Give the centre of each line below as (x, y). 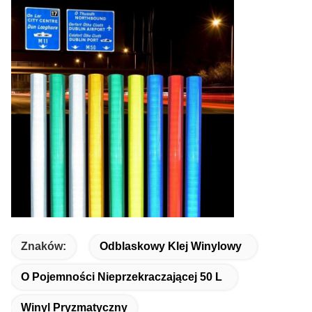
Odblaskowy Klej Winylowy (171, 246)
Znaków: (44, 246)
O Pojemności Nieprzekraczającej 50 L (122, 277)
